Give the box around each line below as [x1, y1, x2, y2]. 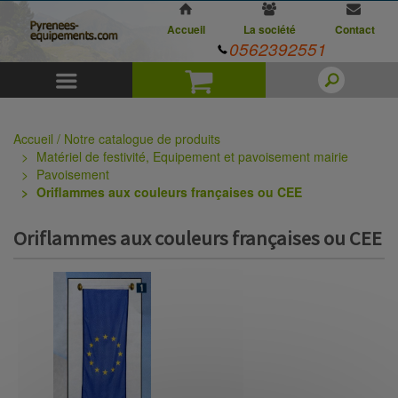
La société [243, 21, 297, 37]
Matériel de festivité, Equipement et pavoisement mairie [36, 147, 348, 165]
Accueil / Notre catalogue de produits [13, 130, 220, 147]
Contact [334, 21, 375, 37]
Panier [212, 60, 298, 104]
